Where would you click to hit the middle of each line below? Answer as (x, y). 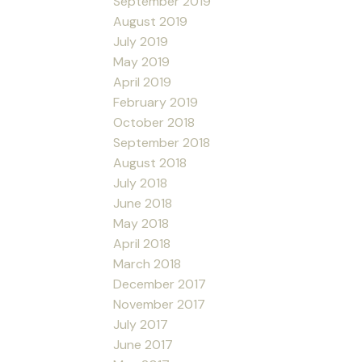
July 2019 (141, 41)
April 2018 (142, 243)
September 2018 (162, 142)
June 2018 (143, 203)
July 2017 (141, 324)
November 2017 (160, 304)
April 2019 (143, 82)
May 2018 (141, 223)
